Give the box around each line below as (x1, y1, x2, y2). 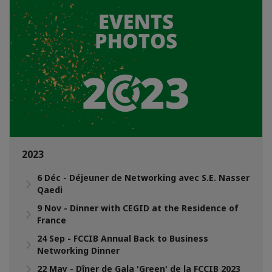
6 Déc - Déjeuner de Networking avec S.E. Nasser (37, 171, 250, 183)
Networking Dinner (37, 244, 120, 256)
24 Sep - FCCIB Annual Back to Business (37, 232, 208, 244)
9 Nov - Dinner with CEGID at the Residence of (37, 202, 239, 214)
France (37, 214, 66, 226)
